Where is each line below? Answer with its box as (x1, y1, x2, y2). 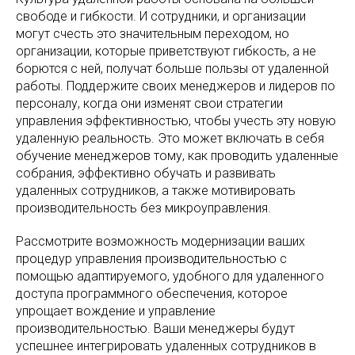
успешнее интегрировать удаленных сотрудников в (16, 338, 316, 353)
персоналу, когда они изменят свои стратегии (16, 96, 283, 111)
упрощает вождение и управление (16, 303, 216, 319)
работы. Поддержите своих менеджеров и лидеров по (16, 78, 335, 94)
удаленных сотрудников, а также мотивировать (16, 183, 296, 198)
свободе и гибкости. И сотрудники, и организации (16, 9, 306, 24)
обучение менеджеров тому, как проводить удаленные (16, 148, 338, 163)
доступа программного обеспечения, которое (16, 286, 288, 301)
